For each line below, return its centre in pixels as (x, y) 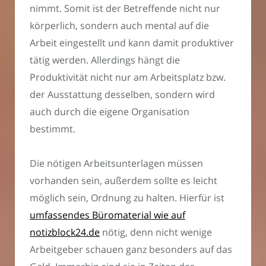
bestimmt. (53, 129)
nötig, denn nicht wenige (156, 232)
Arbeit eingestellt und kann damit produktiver (132, 42)
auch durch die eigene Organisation (110, 111)
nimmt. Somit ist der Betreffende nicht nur (125, 8)
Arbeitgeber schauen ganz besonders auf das (131, 250)
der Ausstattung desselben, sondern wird (122, 94)
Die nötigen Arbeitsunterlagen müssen (116, 164)
